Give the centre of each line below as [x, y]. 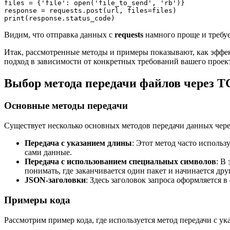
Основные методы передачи [66, 106]
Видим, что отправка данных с [59, 34]
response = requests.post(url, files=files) [90, 10]
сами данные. [48, 152]
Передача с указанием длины [78, 143]
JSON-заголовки [55, 180]
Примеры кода [37, 200]
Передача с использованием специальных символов [120, 162]
